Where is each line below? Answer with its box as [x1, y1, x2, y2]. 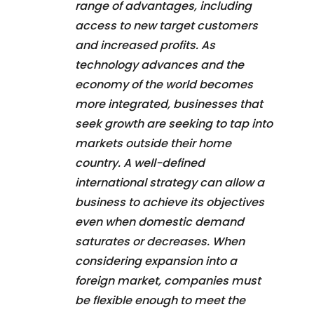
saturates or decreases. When [75, 233, 245, 250]
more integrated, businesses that [75, 95, 263, 112]
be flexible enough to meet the [75, 292, 245, 308]
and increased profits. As [75, 36, 215, 53]
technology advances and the [75, 56, 244, 73]
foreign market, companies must [75, 272, 261, 289]
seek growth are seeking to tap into [75, 115, 273, 132]
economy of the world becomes [75, 76, 253, 93]
